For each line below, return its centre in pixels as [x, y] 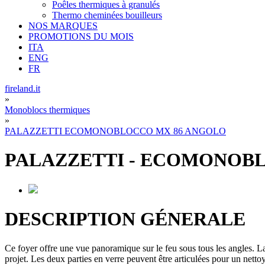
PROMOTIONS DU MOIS [81, 36]
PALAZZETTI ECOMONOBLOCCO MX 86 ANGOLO [115, 131]
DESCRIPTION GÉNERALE [125, 219]
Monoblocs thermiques [47, 110]
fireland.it [22, 88]
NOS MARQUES [63, 26]
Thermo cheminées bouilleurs [107, 15]
